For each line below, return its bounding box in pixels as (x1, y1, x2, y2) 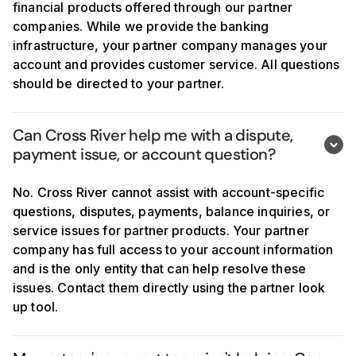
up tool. (13, 299, 59, 315)
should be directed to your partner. (13, 75, 225, 91)
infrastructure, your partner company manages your (13, 37, 327, 53)
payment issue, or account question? (13, 144, 275, 164)
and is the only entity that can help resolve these (13, 261, 307, 277)
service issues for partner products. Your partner (13, 222, 309, 238)
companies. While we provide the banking (13, 18, 269, 34)
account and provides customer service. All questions (13, 56, 340, 72)
